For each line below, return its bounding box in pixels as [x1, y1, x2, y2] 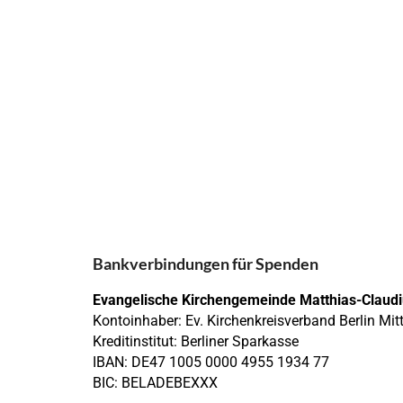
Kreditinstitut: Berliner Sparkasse [93, 332, 299, 350]
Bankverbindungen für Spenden [93, 253, 318, 273]
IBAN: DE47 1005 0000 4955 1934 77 [93, 353, 329, 371]
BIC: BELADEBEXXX [93, 373, 218, 391]
